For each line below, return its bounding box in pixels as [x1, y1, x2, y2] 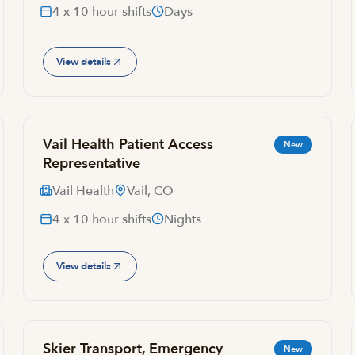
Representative [43, 154, 141, 174]
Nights [164, 211, 202, 228]
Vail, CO [127, 182, 174, 200]
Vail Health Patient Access [43, 135, 214, 155]
